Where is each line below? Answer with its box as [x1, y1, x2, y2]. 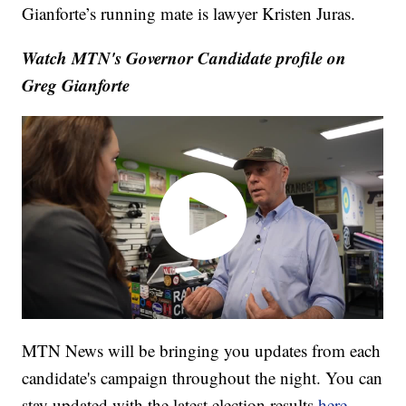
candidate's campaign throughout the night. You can [22, 365, 383, 389]
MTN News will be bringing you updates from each [22, 338, 382, 362]
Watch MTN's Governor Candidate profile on [22, 45, 347, 71]
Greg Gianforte [22, 72, 130, 98]
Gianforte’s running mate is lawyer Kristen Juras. [22, 2, 356, 25]
